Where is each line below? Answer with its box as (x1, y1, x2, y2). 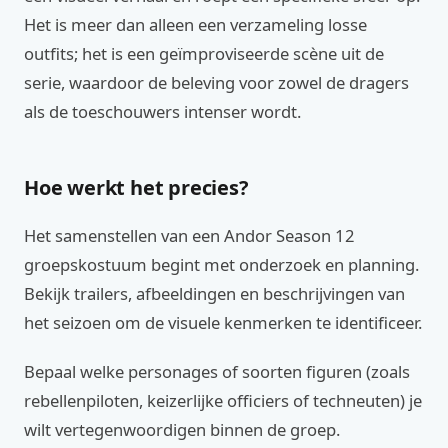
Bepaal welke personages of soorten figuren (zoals (24, 360, 410, 383)
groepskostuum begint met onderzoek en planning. (24, 253, 419, 276)
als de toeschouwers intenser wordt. (24, 100, 301, 123)
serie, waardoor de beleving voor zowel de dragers (24, 71, 409, 94)
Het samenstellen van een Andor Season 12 (24, 224, 355, 247)
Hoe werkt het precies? (24, 174, 249, 201)
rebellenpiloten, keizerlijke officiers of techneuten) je (24, 389, 422, 412)
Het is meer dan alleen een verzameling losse (24, 13, 367, 36)
